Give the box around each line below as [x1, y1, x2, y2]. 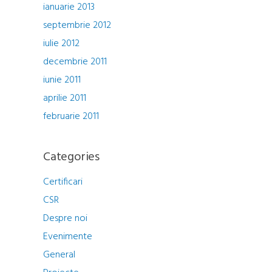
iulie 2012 [43, 36, 80, 52]
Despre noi [43, 211, 87, 226]
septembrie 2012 [43, 18, 111, 33]
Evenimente [43, 229, 92, 245]
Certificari [43, 174, 83, 190]
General [43, 247, 75, 263]
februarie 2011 [43, 109, 99, 124]
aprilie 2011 [43, 90, 86, 106]
